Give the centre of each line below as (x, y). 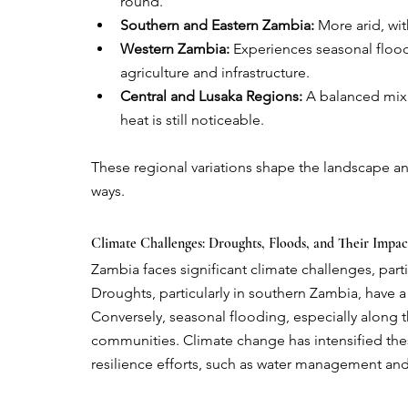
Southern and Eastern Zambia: (217, 25)
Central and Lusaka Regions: (211, 97)
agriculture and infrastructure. (215, 73)
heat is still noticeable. (192, 120)
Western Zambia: (175, 49)
